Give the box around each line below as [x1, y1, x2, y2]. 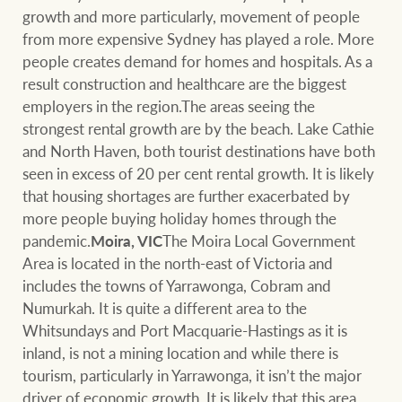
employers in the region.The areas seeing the [22, 95, 316, 118]
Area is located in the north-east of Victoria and [22, 252, 334, 275]
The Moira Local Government [162, 230, 356, 252]
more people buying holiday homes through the [22, 207, 337, 230]
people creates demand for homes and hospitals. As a [22, 50, 373, 73]
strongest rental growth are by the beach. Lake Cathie [22, 118, 375, 140]
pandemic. [22, 230, 92, 252]
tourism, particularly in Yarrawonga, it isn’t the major [22, 364, 363, 387]
